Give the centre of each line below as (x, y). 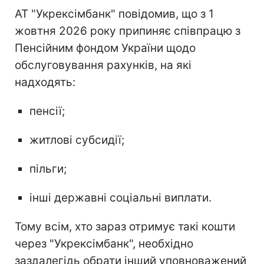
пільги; (48, 169)
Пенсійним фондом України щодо (105, 48)
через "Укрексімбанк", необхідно (104, 243)
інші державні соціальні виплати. (121, 197)
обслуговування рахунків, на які (103, 65)
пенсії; (47, 111)
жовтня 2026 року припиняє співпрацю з (128, 31)
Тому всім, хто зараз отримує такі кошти (125, 226)
